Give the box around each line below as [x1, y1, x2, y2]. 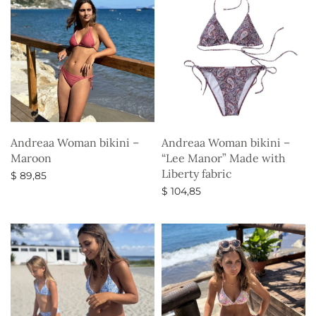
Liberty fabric [162, 166, 232, 181]
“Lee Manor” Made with [162, 150, 286, 165]
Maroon [11, 150, 51, 165]
